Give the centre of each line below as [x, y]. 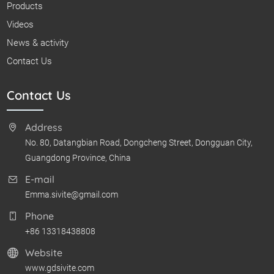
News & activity [38, 43]
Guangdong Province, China [78, 158]
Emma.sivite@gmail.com [72, 195]
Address [44, 128]
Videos [20, 25]
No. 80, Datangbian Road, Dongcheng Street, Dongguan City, [139, 143]
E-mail [40, 180]
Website [44, 253]
